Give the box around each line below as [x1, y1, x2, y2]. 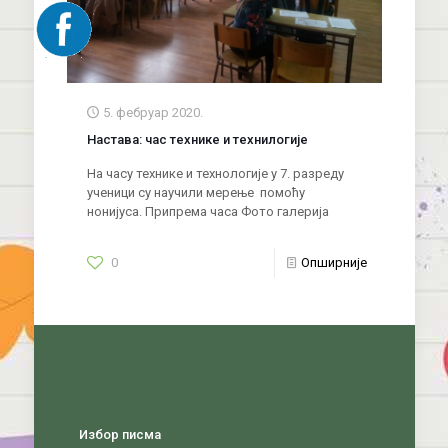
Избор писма [78, 427, 161, 443]
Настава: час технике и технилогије [86, 132, 308, 148]
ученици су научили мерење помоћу [86, 185, 305, 201]
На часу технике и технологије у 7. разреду [86, 166, 344, 182]
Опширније [300, 255, 367, 271]
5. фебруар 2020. [102, 105, 203, 121]
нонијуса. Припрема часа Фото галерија [86, 204, 329, 220]
